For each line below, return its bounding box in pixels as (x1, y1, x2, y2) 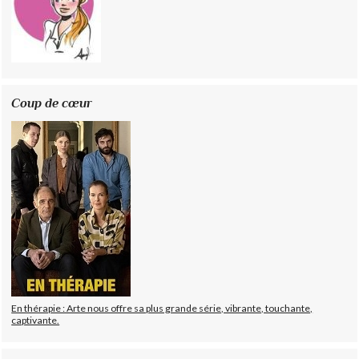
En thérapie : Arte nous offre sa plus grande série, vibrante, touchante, (11, 302, 313, 315)
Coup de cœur (11, 95, 93, 111)
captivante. (11, 314, 60, 327)
